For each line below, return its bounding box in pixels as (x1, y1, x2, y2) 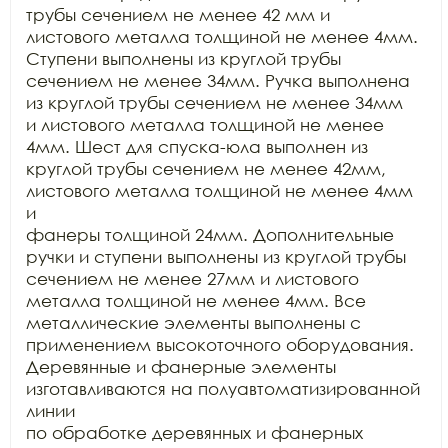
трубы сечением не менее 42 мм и (26, 4, 330, 25)
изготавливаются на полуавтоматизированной (26, 378, 420, 399)
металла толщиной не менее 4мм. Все (26, 290, 366, 311)
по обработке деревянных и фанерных (26, 422, 363, 443)
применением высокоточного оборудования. (26, 334, 414, 355)
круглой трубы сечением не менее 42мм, (26, 158, 386, 179)
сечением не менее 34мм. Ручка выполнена (26, 70, 410, 91)
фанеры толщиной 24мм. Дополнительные (26, 224, 394, 245)
